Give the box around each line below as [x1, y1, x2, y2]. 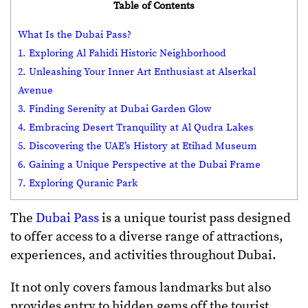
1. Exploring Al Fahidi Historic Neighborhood [18, 46, 226, 60]
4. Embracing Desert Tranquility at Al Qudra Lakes [18, 120, 254, 134]
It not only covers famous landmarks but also [10, 280, 271, 296]
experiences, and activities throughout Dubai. [10, 247, 279, 264]
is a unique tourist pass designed [99, 210, 291, 227]
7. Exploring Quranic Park [18, 176, 137, 190]
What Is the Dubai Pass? [18, 27, 131, 41]
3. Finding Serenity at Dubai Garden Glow [18, 102, 211, 115]
